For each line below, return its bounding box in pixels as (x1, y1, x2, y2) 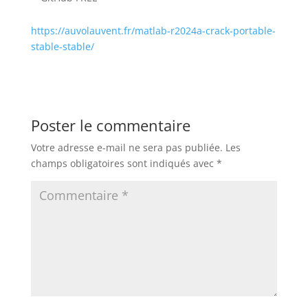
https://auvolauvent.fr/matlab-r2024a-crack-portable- (30, 24, 276, 37)
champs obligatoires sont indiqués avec (30, 157, 217, 170)
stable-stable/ (30, 40, 94, 53)
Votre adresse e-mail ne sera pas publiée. (30, 141, 223, 154)
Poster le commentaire (30, 115, 190, 135)
